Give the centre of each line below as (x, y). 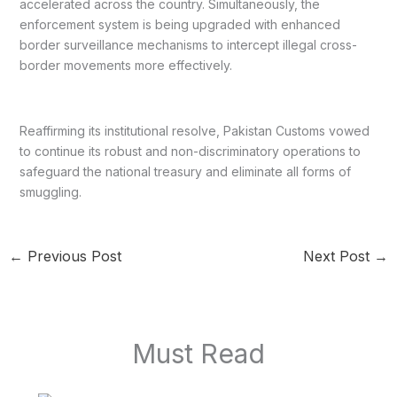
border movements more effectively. (125, 66)
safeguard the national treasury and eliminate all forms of (185, 172)
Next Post (339, 257)
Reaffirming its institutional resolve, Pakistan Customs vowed (194, 131)
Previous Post (72, 257)
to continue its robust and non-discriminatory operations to (190, 152)
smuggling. (50, 192)
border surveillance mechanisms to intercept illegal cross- (188, 45)
